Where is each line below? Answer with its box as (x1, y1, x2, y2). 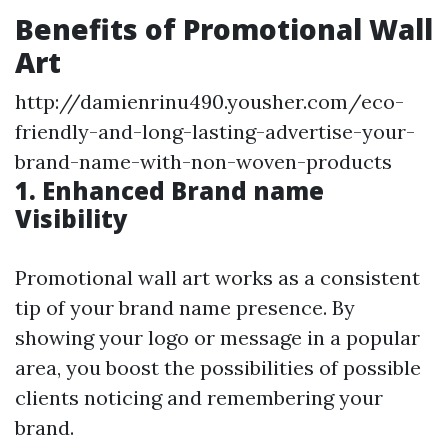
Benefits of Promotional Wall (15, 10, 433, 48)
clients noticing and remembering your (15, 385, 383, 410)
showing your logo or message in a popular (15, 325, 420, 350)
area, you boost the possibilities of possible (15, 355, 421, 380)
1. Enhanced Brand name (15, 174, 324, 207)
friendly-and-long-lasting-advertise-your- (15, 119, 415, 144)
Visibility (15, 202, 128, 235)
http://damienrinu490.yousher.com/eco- (15, 89, 404, 114)
